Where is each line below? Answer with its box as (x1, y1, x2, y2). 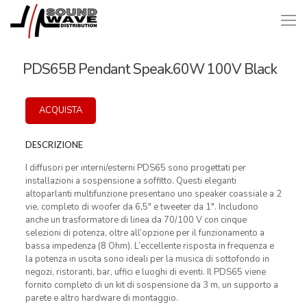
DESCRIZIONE (25, 139, 83, 150)
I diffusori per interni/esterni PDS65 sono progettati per (25, 162, 246, 174)
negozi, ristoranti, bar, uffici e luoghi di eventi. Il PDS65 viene (25, 266, 266, 278)
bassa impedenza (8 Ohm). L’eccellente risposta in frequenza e (25, 240, 274, 252)
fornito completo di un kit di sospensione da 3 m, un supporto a (25, 279, 278, 291)
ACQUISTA (38, 104, 82, 116)
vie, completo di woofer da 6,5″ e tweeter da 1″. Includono (25, 201, 258, 213)
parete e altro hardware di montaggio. (25, 292, 178, 304)
